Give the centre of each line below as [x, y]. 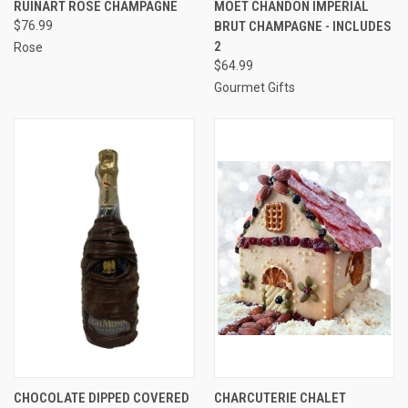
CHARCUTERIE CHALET [280, 398]
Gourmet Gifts [254, 87]
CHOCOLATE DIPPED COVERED [102, 398]
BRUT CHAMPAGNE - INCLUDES [302, 26]
